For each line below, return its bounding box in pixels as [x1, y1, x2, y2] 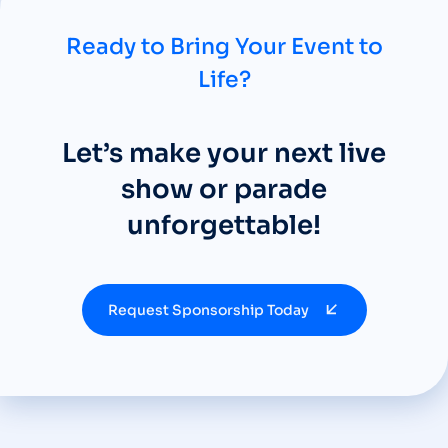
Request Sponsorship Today [107, 301, 309, 319]
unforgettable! [127, 209, 321, 242]
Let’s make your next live [62, 137, 386, 170]
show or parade [121, 173, 327, 206]
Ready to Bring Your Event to [65, 33, 383, 60]
